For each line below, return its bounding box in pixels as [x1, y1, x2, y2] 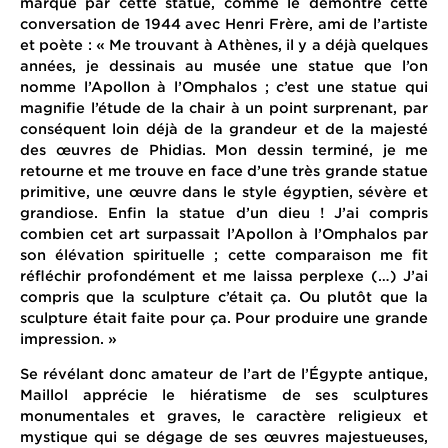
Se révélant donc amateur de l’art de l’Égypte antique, [20, 364, 428, 382]
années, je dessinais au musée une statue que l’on [20, 56, 428, 74]
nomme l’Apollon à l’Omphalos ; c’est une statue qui [20, 77, 428, 95]
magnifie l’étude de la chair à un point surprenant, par [20, 98, 428, 116]
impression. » [20, 329, 117, 347]
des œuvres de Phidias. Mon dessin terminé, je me [20, 140, 428, 158]
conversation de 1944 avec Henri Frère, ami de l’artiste [20, 14, 428, 32]
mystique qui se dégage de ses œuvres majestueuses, [20, 427, 428, 445]
